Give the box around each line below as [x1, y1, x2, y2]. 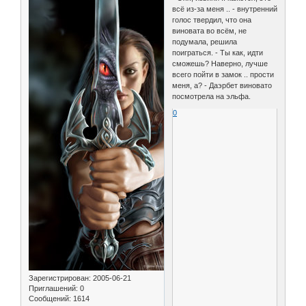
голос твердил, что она [172, 15, 252, 24]
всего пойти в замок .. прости [172, 70, 275, 79]
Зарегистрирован [29, 273, 89, 282]
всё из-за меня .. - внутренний [172, 4, 278, 13]
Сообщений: [29, 294, 71, 303]
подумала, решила [172, 37, 238, 46]
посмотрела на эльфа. [172, 92, 251, 100]
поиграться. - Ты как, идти [172, 48, 264, 57]
